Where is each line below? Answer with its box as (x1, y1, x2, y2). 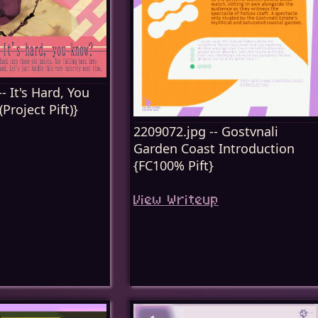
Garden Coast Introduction (133, 139, 295, 157)
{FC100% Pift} (133, 156, 214, 174)
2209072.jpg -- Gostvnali (133, 122, 278, 140)
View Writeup (133, 194, 219, 208)
